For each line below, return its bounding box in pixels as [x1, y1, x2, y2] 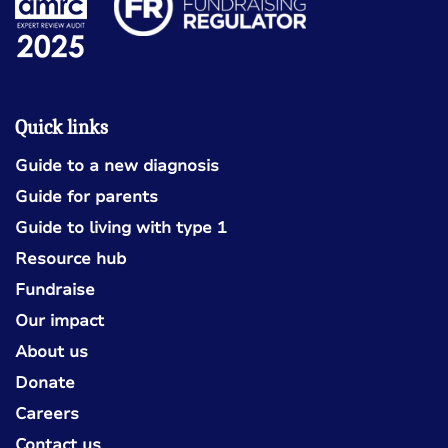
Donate [15, 371, 75, 394]
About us [15, 340, 88, 363]
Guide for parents [15, 185, 158, 208]
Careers [15, 402, 79, 425]
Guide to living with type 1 [15, 216, 227, 239]
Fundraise [15, 278, 95, 301]
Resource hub [15, 247, 126, 270]
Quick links [15, 115, 108, 139]
